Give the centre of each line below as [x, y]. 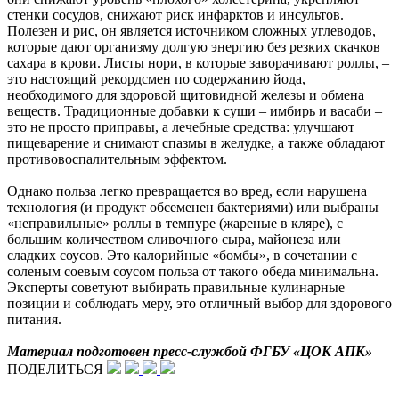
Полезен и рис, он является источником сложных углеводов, [191, 30]
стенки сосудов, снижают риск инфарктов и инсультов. [175, 14]
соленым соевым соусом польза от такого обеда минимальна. [193, 271]
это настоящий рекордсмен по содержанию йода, [156, 78]
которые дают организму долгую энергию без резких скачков [194, 46]
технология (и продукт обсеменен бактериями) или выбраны [193, 207]
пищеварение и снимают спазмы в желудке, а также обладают [196, 142]
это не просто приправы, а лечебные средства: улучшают [181, 126]
